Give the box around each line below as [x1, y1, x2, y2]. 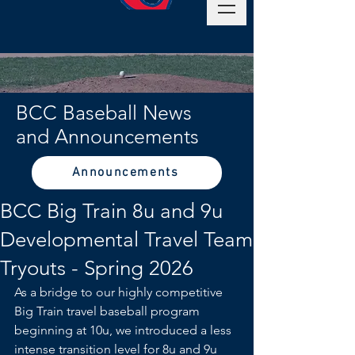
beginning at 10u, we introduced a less [14, 323, 235, 338]
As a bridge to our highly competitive [14, 284, 226, 300]
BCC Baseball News [16, 101, 192, 124]
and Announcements [16, 124, 199, 148]
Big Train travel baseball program [14, 303, 203, 319]
